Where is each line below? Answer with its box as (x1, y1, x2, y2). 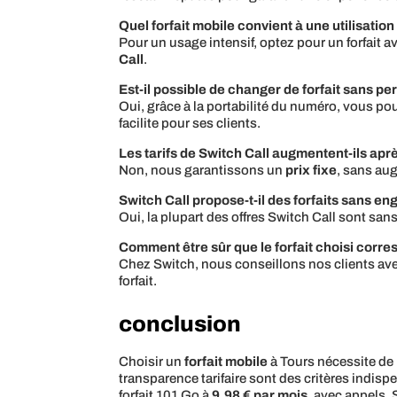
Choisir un (119, 354, 185, 370)
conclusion (119, 312, 242, 337)
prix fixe (285, 163, 338, 178)
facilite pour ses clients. (119, 116, 261, 131)
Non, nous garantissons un (119, 163, 286, 178)
